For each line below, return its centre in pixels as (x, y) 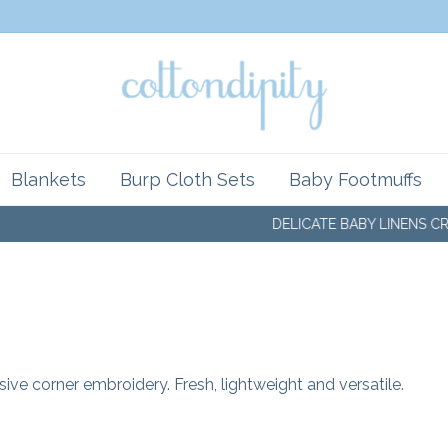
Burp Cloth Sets (187, 179)
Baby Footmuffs (355, 179)
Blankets (48, 179)
